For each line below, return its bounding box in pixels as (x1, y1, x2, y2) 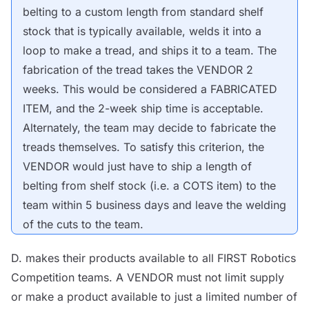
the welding (223, 198, 286, 212)
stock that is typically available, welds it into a (23, 24, 261, 38)
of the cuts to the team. (23, 217, 143, 231)
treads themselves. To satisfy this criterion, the (23, 140, 264, 154)
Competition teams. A (11, 270, 127, 284)
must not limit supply (173, 270, 284, 284)
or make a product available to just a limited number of (11, 290, 297, 303)
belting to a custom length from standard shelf (23, 5, 263, 19)
